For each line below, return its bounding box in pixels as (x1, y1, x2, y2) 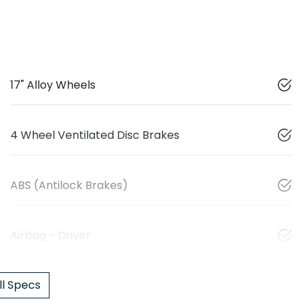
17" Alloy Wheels (10, 77, 96, 93)
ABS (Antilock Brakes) (10, 177, 128, 194)
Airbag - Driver (10, 228, 91, 244)
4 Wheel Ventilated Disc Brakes (10, 127, 179, 144)
